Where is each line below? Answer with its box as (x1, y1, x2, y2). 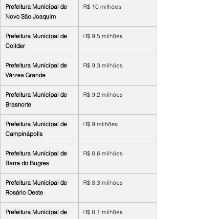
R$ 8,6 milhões (83, 150, 123, 157)
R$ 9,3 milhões (83, 62, 123, 69)
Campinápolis (5, 130, 43, 137)
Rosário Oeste (5, 189, 43, 196)
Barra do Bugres (5, 159, 49, 167)
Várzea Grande (5, 71, 45, 79)
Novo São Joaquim (5, 13, 56, 20)
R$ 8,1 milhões (83, 208, 123, 216)
